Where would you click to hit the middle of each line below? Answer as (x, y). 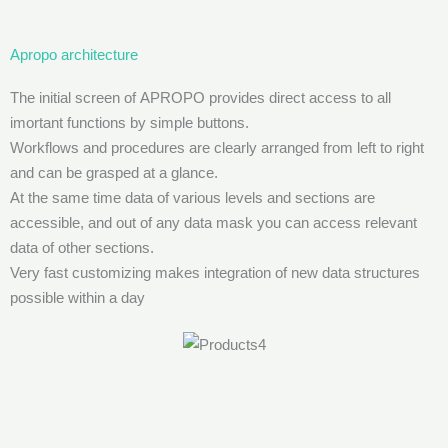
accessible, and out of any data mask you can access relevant (213, 223)
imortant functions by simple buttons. (129, 123)
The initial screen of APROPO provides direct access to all (200, 98)
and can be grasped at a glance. (114, 173)
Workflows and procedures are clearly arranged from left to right (217, 148)
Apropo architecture (74, 55)
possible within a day (77, 298)
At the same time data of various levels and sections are (192, 198)
